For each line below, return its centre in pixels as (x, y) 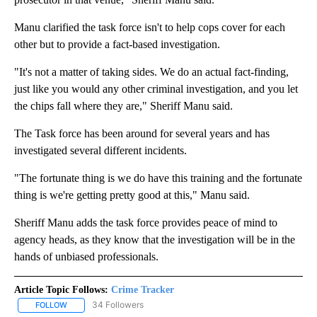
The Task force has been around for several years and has (142, 134)
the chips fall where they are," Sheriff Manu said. (123, 106)
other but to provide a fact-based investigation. (117, 45)
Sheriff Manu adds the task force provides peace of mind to (146, 223)
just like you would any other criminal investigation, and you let (156, 89)
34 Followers (118, 305)
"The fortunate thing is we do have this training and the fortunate (158, 178)
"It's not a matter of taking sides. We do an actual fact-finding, (151, 72)
